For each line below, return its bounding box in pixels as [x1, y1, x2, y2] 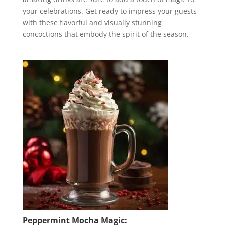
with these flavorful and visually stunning [22, 18, 162, 27]
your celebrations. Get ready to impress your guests [22, 6, 197, 16]
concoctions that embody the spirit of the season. [22, 29, 189, 39]
